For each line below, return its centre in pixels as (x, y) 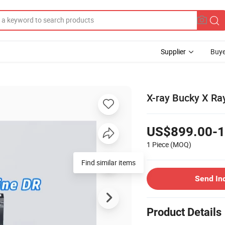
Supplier (173, 51)
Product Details (184, 212)
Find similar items (108, 162)
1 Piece (158, 144)
